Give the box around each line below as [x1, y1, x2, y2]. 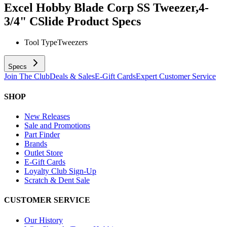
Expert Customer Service [136, 72, 216, 81]
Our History [24, 215, 63, 224]
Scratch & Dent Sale [24, 175, 90, 184]
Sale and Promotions [24, 121, 90, 130]
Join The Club [4, 72, 50, 81]
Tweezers [57, 38, 88, 47]
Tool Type [24, 38, 57, 47]
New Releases [24, 111, 70, 121]
